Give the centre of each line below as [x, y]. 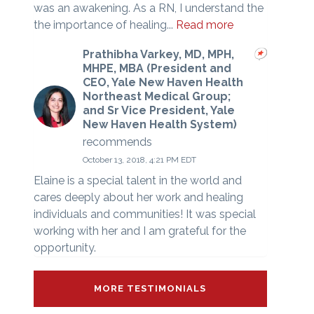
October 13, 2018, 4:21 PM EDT [139, 160]
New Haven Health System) [159, 124]
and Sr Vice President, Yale [158, 110]
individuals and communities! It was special [144, 214]
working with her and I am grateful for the [139, 231]
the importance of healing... [104, 25]
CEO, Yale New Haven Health [163, 82]
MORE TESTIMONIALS [150, 289]
